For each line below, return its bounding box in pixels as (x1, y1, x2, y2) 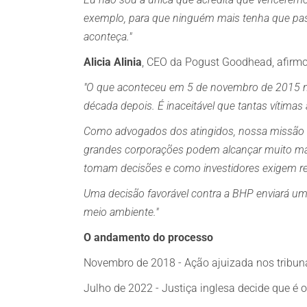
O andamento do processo (84, 231, 216, 244)
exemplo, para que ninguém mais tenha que (84, 12, 290, 25)
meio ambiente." (84, 206, 158, 219)
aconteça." (84, 30, 132, 43)
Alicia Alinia (84, 56, 142, 69)
